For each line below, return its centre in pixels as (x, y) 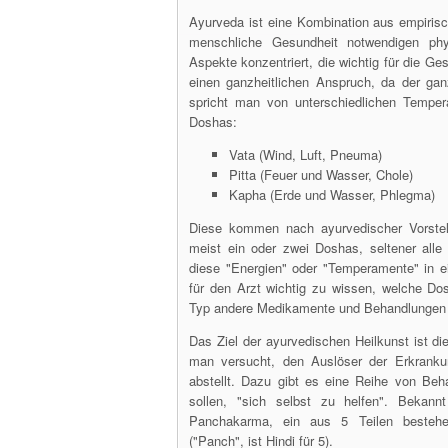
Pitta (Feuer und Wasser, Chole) (321, 174)
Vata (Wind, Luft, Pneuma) (305, 154)
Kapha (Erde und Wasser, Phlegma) (332, 194)
